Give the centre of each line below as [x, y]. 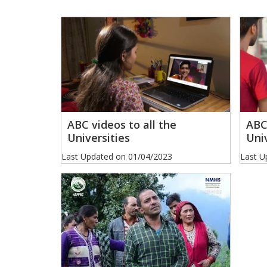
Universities [99, 138]
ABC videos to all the [122, 125]
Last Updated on [95, 157]
